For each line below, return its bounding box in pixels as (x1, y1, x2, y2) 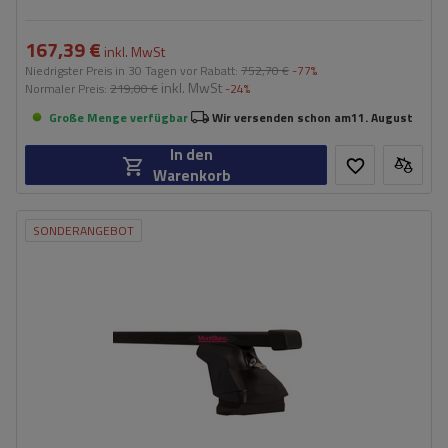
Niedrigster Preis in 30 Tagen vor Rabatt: (25, 61, 241, 80)
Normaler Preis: (25, 79, 110, 98)
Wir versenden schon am (212, 107, 351, 127)
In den (170, 143, 213, 166)
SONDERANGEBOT (33, 221, 134, 240)
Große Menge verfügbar (49, 107, 188, 127)
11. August (351, 107, 413, 127)
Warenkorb (152, 164, 231, 187)
